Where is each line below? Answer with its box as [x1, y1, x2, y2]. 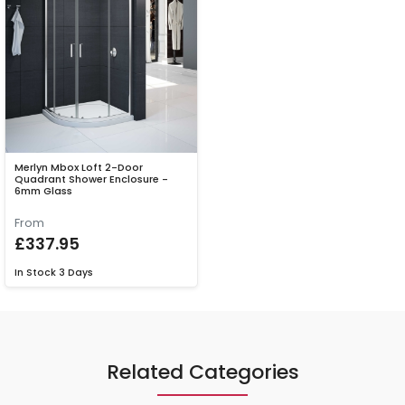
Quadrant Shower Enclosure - [14, 172, 168, 187]
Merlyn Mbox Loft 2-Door [14, 160, 143, 175]
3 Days [59, 266, 93, 280]
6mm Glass [14, 184, 72, 199]
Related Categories [106, 358, 299, 387]
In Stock [14, 266, 56, 280]
